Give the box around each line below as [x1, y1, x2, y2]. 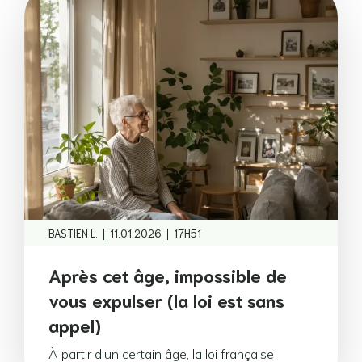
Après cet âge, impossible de [48, 263, 287, 286]
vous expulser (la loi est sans [48, 288, 284, 311]
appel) [48, 313, 101, 336]
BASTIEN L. [48, 225, 98, 240]
